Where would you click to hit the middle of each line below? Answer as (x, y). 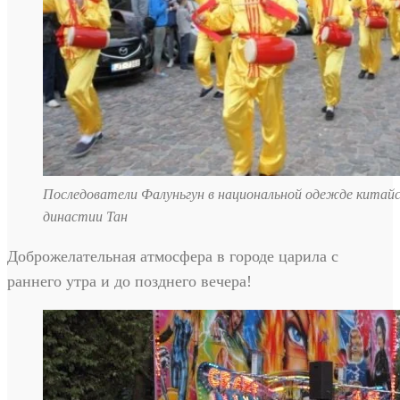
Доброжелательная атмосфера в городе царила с (173, 257)
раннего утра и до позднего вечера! (129, 282)
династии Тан (85, 217)
